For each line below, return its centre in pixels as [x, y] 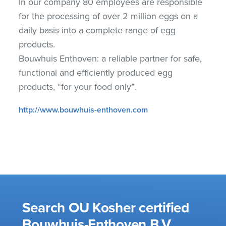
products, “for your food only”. [78, 87]
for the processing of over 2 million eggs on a [108, 16]
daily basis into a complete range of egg [97, 30]
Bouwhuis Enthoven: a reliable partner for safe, [110, 59]
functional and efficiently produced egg [96, 73]
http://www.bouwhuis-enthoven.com [83, 110]
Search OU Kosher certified [105, 208]
